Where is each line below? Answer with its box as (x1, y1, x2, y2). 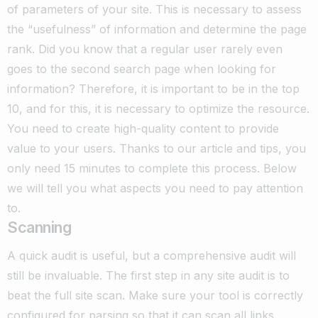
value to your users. (7, 141, 116, 155)
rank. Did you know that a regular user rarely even (7, 41, 283, 56)
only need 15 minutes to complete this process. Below (7, 160, 297, 175)
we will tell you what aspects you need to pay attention (7, 180, 303, 195)
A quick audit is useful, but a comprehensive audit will (7, 248, 296, 263)
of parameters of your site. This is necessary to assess (7, 1, 302, 16)
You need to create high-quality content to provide (7, 121, 279, 136)
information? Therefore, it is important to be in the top (7, 81, 300, 96)
